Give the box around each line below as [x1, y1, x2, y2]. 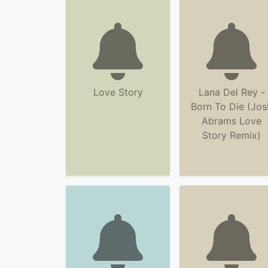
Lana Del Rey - [198, 86, 265, 98]
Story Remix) [202, 129, 261, 141]
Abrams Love [202, 115, 261, 127]
